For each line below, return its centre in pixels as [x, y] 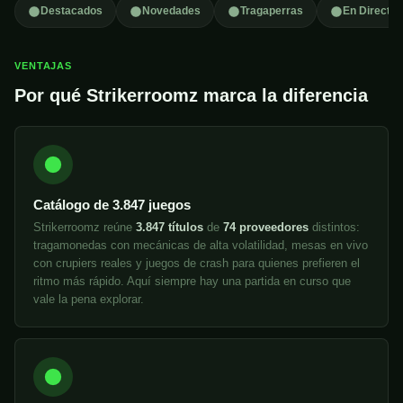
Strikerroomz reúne [85, 228]
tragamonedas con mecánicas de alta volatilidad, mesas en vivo [201, 246]
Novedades [171, 11]
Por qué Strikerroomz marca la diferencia [191, 96]
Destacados [72, 11]
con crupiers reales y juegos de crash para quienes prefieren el [197, 264]
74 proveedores [266, 228]
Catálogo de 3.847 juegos [112, 205]
